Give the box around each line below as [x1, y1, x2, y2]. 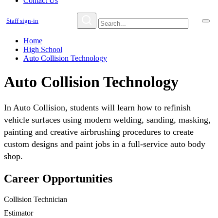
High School [23, 45, 62, 54]
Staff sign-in [6, 17, 38, 24]
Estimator [4, 208, 33, 217]
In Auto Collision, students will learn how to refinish [4, 102, 191, 112]
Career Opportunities [4, 172, 112, 185]
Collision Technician [4, 195, 67, 203]
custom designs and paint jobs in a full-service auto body [4, 139, 205, 149]
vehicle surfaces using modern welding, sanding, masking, [4, 114, 211, 125]
